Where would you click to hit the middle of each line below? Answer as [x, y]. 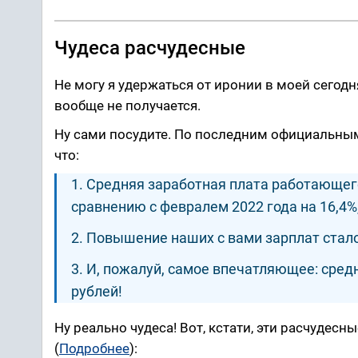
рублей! [97, 291]
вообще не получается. [127, 105]
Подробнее [94, 348]
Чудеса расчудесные [150, 48]
